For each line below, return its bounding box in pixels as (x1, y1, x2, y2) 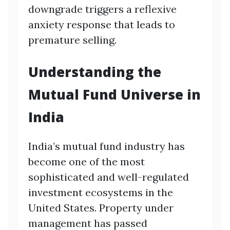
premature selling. (28, 33, 117, 46)
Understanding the (28, 62, 161, 81)
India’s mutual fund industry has (28, 139, 185, 152)
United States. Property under (28, 201, 174, 214)
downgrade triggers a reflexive (28, 2, 177, 15)
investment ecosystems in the (28, 185, 173, 199)
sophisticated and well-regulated (28, 170, 189, 183)
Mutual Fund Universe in (28, 85, 201, 104)
